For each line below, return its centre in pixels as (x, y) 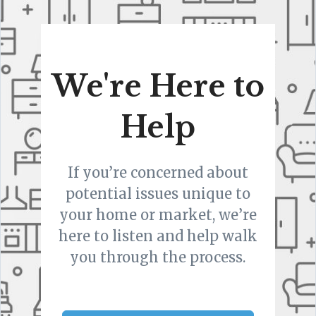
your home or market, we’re (158, 214)
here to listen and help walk (158, 236)
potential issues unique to (158, 193)
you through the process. (158, 257)
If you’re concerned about (158, 172)
